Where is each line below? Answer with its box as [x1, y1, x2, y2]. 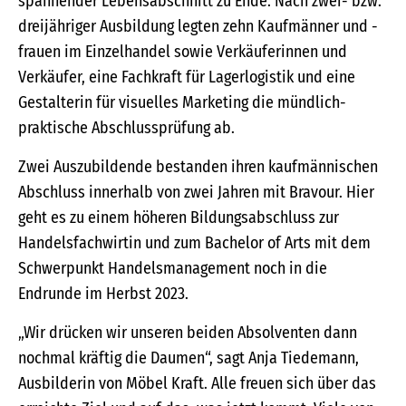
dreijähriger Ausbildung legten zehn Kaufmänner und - [18, 16, 378, 37]
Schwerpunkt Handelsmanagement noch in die [18, 258, 327, 279]
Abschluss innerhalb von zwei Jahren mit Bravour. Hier [18, 182, 374, 203]
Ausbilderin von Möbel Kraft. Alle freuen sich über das [18, 373, 376, 394]
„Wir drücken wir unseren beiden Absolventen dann [18, 323, 357, 343]
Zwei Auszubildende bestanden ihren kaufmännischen [18, 157, 378, 178]
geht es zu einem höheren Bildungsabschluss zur [18, 208, 339, 228]
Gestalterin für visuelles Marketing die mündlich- [18, 92, 346, 113]
